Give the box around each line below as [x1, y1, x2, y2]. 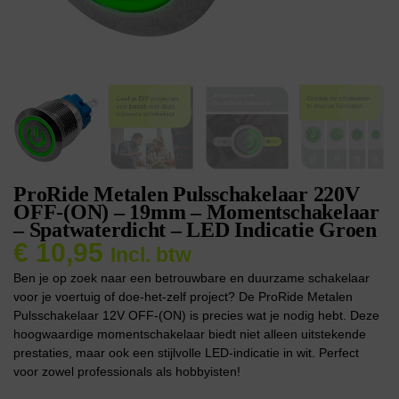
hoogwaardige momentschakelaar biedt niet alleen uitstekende [13, 326, 366, 341]
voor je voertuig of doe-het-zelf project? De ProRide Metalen [13, 289, 353, 304]
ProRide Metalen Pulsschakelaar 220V [13, 183, 360, 206]
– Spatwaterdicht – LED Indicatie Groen [13, 218, 377, 241]
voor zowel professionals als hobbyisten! [13, 363, 240, 379]
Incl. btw [110, 243, 191, 266]
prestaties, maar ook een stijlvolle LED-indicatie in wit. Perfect [13, 345, 359, 360]
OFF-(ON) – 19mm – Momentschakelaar [13, 200, 379, 224]
